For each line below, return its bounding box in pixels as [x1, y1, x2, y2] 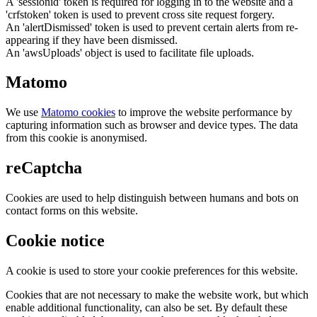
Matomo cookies [41, 106, 115, 119]
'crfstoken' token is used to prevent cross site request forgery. [6, 8, 275, 21]
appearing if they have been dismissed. [6, 33, 178, 46]
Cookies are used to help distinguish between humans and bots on [6, 192, 299, 204]
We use [6, 106, 41, 119]
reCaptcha [6, 158, 82, 178]
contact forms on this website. [6, 204, 138, 217]
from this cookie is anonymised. [6, 132, 147, 144]
